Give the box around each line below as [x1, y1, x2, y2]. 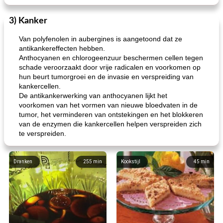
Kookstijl [121, 159, 140, 164]
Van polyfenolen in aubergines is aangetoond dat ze [19, 35, 182, 43]
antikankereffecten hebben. [19, 44, 105, 52]
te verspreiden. [19, 129, 66, 137]
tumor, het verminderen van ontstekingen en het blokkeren [19, 111, 203, 118]
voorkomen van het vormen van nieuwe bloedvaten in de [19, 101, 198, 109]
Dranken [13, 159, 32, 164]
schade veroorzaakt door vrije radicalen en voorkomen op [19, 63, 201, 71]
